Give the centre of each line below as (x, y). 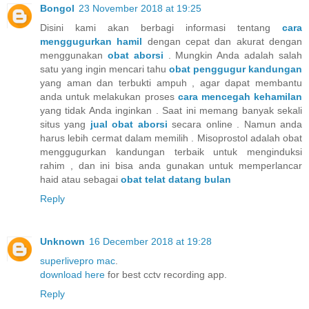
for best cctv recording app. (166, 274)
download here (72, 274)
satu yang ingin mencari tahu (104, 69)
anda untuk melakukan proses (109, 96)
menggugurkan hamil (91, 41)
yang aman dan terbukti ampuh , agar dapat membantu (171, 82)
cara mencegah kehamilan (240, 96)
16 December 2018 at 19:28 (150, 241)
